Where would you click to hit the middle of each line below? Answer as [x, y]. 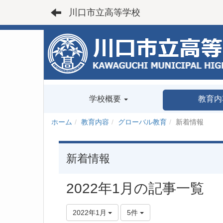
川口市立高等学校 [105, 12]
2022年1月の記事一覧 [135, 188]
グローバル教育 [142, 122]
